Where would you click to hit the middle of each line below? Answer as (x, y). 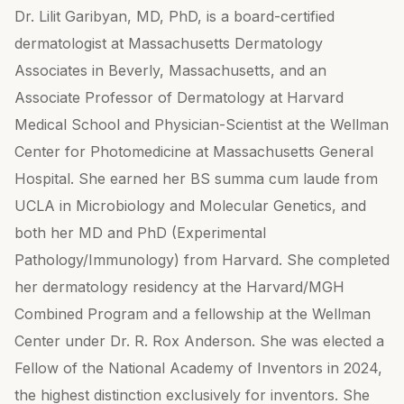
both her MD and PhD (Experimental (140, 233)
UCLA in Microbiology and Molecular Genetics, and (190, 206)
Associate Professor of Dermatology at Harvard (179, 97)
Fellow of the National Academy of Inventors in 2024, (198, 368)
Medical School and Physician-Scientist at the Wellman (202, 124)
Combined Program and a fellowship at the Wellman (193, 314)
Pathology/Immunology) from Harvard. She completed (202, 260)
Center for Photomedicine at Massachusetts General (194, 151)
